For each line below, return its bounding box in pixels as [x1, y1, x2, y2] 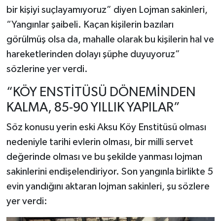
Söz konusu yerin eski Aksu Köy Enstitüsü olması [6, 122, 206, 132]
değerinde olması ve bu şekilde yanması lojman [6, 151, 202, 162]
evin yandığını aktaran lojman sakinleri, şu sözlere [6, 181, 210, 191]
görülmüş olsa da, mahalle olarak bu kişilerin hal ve [6, 35, 214, 45]
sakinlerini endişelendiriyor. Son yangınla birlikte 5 [6, 166, 213, 177]
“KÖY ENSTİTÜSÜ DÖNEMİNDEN [6, 86, 196, 100]
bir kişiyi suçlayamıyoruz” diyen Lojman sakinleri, [6, 5, 208, 15]
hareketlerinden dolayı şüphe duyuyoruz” [6, 49, 180, 60]
